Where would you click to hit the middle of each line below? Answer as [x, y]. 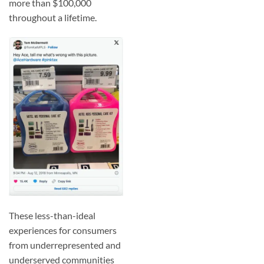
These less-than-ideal [52, 215]
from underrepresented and [65, 245]
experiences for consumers [63, 230]
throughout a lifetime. [53, 17]
